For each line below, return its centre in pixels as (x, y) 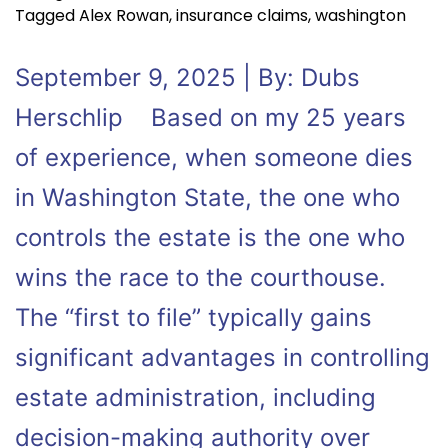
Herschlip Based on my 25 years (210, 117)
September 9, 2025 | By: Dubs (187, 77)
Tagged (47, 15)
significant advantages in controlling (222, 357)
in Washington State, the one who (207, 197)
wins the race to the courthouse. (200, 277)
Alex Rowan (124, 15)
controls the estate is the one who (210, 237)
